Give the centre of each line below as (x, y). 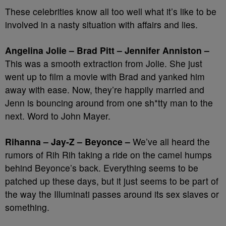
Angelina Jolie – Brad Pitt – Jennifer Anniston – (107, 50)
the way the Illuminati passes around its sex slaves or (112, 194)
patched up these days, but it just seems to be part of (112, 181)
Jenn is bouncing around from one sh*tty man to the (109, 103)
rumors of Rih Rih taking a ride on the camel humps (108, 155)
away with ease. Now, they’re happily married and (105, 90)
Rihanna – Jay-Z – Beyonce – (68, 142)
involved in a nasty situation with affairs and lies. (101, 24)
